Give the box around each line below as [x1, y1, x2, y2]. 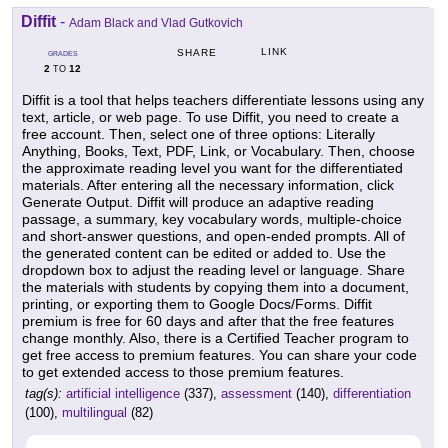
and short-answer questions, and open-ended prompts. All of [22, 228, 405, 245]
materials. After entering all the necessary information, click [22, 177, 394, 194]
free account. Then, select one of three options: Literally [22, 126, 375, 143]
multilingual [62, 405, 127, 421]
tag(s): [25, 386, 62, 402]
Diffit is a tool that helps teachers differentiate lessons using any [22, 92, 424, 109]
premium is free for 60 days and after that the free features [22, 313, 394, 330]
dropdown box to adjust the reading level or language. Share [22, 262, 405, 279]
